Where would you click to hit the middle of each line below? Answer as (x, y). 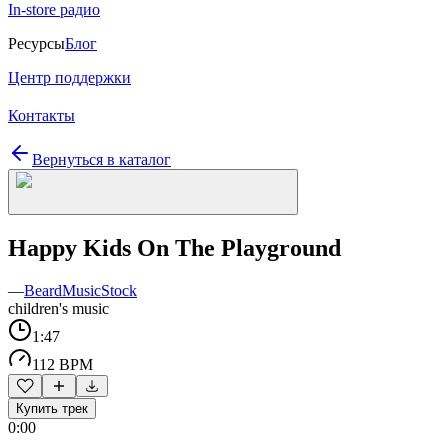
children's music (58, 308)
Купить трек (52, 408)
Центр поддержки (69, 77)
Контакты (41, 115)
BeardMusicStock (80, 290)
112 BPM (62, 364)
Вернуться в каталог (101, 159)
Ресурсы (36, 43)
